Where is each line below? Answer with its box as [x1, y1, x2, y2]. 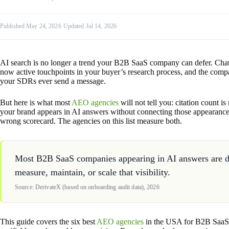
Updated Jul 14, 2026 [63, 22, 117, 30]
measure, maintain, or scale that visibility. [15, 167, 170, 177]
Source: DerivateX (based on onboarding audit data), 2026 [15, 184, 159, 191]
